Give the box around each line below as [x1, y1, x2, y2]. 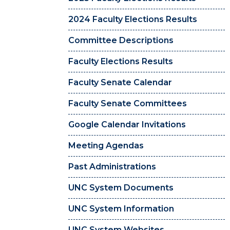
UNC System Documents [68, 183, 174, 193]
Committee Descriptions [68, 35, 174, 46]
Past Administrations [68, 162, 156, 172]
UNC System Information [68, 204, 174, 214]
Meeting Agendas [68, 141, 144, 151]
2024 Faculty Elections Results [68, 14, 197, 25]
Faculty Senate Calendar [68, 78, 172, 88]
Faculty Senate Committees [68, 99, 187, 109]
